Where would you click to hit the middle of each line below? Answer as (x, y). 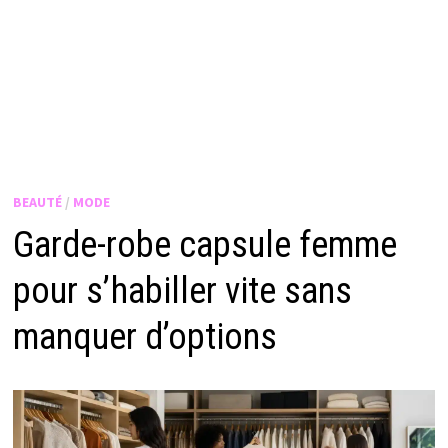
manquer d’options (144, 337)
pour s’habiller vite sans (182, 291)
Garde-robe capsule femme (204, 245)
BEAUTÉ (37, 202)
